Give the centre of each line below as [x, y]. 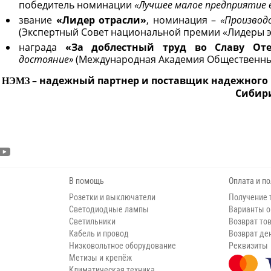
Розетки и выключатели [112, 197]
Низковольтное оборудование [122, 246]
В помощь [87, 181]
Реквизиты [248, 246]
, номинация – [183, 20]
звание [38, 20]
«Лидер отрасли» [101, 20]
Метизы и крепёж [100, 258]
